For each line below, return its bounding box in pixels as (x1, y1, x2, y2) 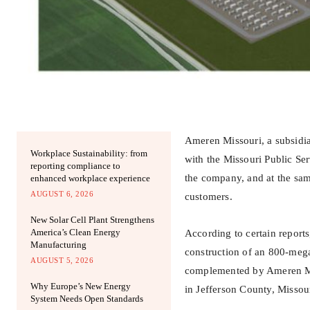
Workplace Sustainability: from (30, 148, 147, 159)
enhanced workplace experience (30, 173, 150, 184)
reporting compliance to (30, 161, 120, 172)
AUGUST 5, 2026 (30, 256, 93, 265)
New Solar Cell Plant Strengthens (30, 215, 154, 226)
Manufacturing (30, 239, 86, 250)
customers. (184, 191, 232, 203)
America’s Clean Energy (30, 227, 120, 238)
